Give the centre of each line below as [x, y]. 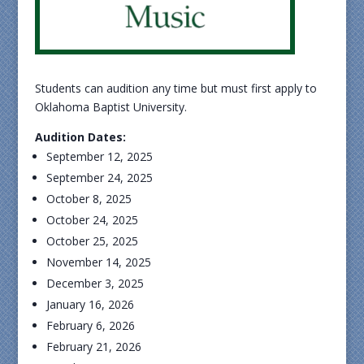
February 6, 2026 [90, 325]
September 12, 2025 [99, 156]
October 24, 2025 [92, 220]
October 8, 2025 [89, 199]
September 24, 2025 [99, 178]
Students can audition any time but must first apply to [175, 88]
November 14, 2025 [98, 262]
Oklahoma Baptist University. [110, 107]
